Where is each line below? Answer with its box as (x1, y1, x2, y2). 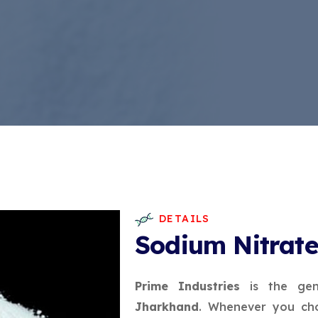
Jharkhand (135, 300, 199, 314)
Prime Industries (135, 279, 241, 293)
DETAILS (159, 212, 210, 225)
